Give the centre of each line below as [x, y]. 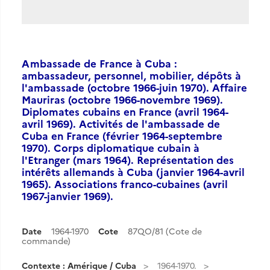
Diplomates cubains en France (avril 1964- [125, 111]
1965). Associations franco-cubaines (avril [125, 184]
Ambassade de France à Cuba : [99, 63]
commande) [46, 240]
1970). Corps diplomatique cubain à [111, 147]
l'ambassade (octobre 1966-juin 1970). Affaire [134, 87]
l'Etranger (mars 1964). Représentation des [128, 159]
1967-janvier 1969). [67, 196]
